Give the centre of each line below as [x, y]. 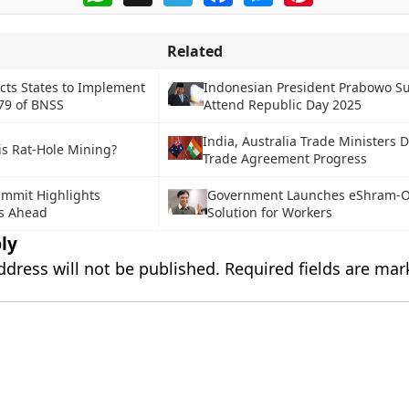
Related [194, 51]
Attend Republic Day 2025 [283, 105]
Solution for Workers [270, 212]
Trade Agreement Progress [284, 158]
